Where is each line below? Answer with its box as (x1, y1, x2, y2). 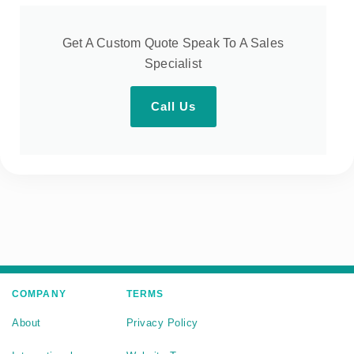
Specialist (145, 57, 201, 71)
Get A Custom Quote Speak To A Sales (62, 36, 284, 51)
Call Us (150, 100, 196, 114)
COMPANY (12, 288, 66, 300)
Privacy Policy (126, 317, 198, 330)
